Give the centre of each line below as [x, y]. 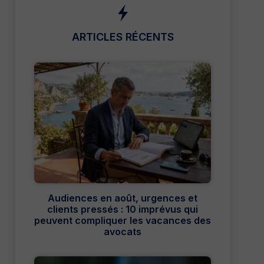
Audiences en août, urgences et [123, 198]
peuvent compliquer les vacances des [123, 221]
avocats [123, 232]
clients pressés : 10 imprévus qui [123, 209]
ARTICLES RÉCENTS [123, 37]
